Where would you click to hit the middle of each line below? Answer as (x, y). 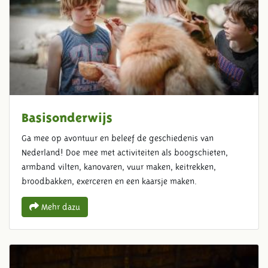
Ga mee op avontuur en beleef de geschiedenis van (118, 138)
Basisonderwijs (67, 116)
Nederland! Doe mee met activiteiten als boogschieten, (125, 153)
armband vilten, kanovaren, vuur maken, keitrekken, (119, 167)
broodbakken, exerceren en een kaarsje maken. (109, 182)
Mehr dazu (60, 207)
